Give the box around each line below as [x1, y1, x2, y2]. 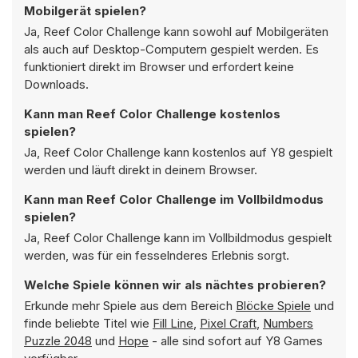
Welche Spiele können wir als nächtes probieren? [24, 277, 326, 292]
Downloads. [24, 77, 89, 92]
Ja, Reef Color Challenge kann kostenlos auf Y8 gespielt [24, 145, 332, 160]
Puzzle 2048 [24, 333, 92, 348]
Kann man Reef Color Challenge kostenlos [24, 106, 280, 121]
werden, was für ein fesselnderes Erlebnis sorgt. [24, 248, 289, 263]
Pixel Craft [200, 316, 257, 331]
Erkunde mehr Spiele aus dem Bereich [24, 298, 236, 313]
